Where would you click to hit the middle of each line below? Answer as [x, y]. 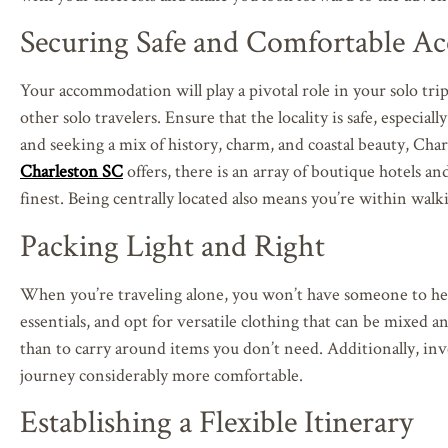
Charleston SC [71, 171]
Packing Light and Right [172, 244]
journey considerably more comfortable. [161, 374]
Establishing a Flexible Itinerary [216, 420]
